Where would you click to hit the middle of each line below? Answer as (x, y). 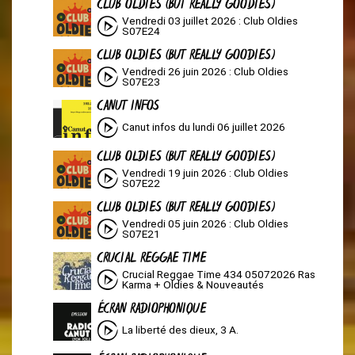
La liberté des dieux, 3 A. (183, 330)
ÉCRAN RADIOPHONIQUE (152, 310)
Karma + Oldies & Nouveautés (193, 284)
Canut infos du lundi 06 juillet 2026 (207, 127)
